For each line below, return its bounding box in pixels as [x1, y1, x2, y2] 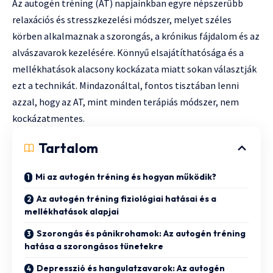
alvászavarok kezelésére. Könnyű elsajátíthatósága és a [12, 46, 244, 58]
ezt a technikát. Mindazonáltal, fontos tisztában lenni [12, 79, 239, 91]
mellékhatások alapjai [24, 205, 119, 217]
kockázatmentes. [12, 112, 85, 124]
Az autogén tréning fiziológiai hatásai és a [37, 193, 216, 204]
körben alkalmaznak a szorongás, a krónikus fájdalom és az [12, 29, 260, 42]
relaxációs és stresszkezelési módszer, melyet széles [12, 13, 232, 26]
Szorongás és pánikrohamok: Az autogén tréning [37, 227, 246, 239]
